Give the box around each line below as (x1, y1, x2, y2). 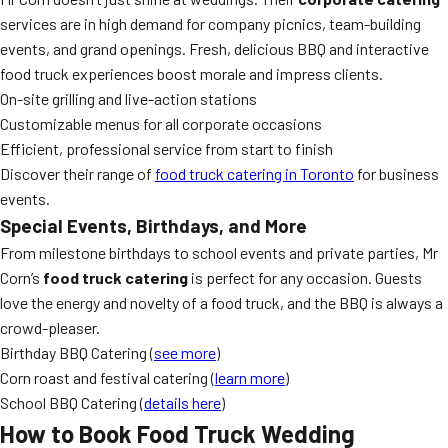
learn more (215, 368, 285, 387)
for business (354, 164, 439, 183)
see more (154, 343, 216, 362)
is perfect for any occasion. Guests (188, 268, 422, 287)
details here (144, 393, 221, 412)
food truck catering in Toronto (155, 164, 354, 183)
